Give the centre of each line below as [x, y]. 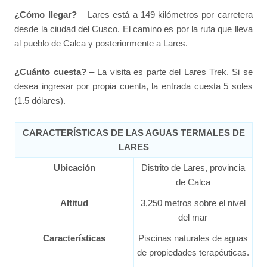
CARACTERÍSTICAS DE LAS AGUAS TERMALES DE [133, 133]
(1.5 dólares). [40, 101]
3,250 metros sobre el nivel [193, 203]
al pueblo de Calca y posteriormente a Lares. [101, 43]
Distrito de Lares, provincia [193, 168]
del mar [193, 218]
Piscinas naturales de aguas [193, 238]
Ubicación [74, 168]
